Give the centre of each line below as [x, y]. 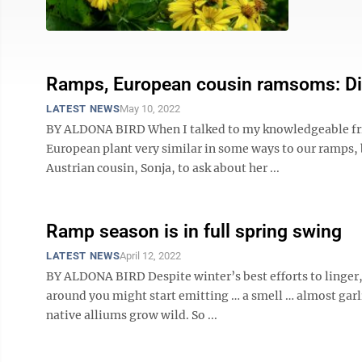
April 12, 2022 [151, 256]
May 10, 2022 [150, 109]
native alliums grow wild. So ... [132, 315]
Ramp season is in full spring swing [194, 232]
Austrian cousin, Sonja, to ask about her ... [163, 168]
